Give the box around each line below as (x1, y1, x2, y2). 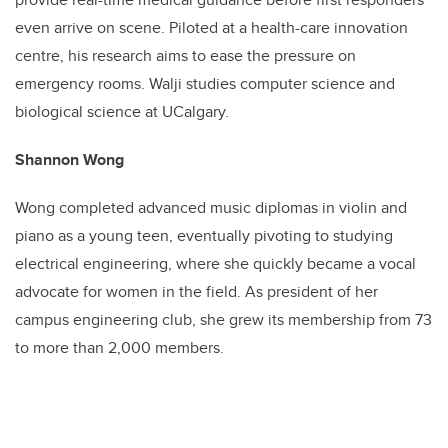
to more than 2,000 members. (15, 335, 224, 359)
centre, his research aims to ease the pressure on (15, 43, 356, 67)
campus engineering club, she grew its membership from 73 (15, 307, 432, 331)
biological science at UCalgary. (15, 99, 229, 123)
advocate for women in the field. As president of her (15, 279, 378, 303)
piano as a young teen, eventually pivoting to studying (15, 223, 393, 247)
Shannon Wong (15, 147, 124, 171)
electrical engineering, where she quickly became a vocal (15, 251, 416, 275)
